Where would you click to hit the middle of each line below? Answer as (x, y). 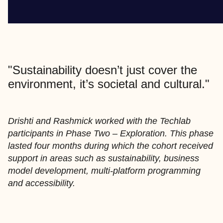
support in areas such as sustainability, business (104, 158)
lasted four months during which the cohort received (111, 146)
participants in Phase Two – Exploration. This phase (111, 133)
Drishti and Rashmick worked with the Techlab (99, 121)
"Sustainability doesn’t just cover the (103, 70)
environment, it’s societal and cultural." (109, 84)
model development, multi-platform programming (104, 171)
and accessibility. (43, 183)
